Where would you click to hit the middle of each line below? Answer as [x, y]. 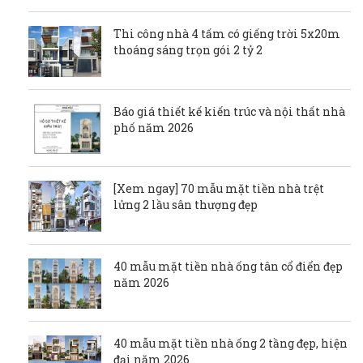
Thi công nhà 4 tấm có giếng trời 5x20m [227, 34]
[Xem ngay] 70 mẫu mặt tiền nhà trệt [219, 189]
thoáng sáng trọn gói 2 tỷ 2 [188, 50]
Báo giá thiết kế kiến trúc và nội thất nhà [229, 111]
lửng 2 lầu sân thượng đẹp [186, 205]
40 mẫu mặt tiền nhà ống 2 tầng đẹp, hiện [231, 344]
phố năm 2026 [154, 127]
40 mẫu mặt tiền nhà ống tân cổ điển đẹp [228, 266]
